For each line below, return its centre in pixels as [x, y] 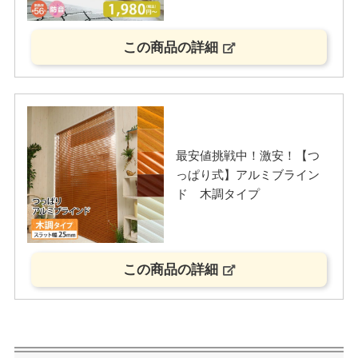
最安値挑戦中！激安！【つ [247, 155]
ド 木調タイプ [217, 193]
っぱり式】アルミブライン [247, 174]
